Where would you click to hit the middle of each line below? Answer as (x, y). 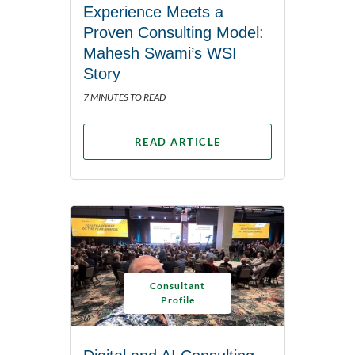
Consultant (177, 286)
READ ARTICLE (177, 142)
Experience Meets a (153, 12)
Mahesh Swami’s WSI (160, 53)
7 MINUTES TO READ (124, 97)
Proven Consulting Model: (174, 33)
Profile (177, 300)
